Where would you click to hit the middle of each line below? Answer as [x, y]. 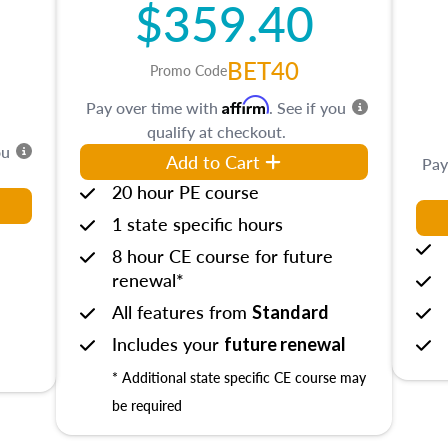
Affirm [245, 105]
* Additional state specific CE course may [239, 377]
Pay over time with [154, 107]
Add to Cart [213, 161]
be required [147, 404]
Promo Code [188, 70]
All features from [182, 311]
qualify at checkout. [216, 131]
